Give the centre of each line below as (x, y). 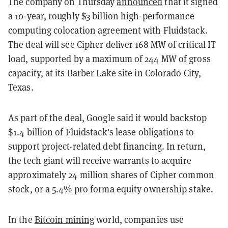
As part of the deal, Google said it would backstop (108, 118)
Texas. (21, 87)
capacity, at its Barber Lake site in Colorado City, (105, 73)
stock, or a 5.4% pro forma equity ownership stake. (111, 189)
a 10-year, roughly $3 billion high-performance (101, 16)
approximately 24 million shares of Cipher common (111, 175)
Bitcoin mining (64, 219)
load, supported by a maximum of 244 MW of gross (109, 59)
